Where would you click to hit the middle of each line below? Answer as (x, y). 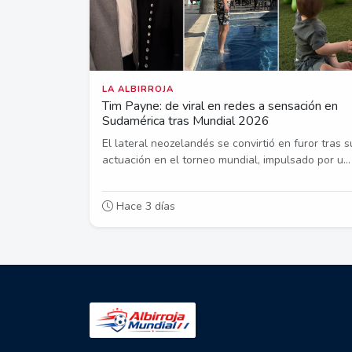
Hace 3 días (144, 207)
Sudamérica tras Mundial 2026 (186, 121)
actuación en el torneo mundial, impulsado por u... (226, 160)
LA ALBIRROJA (138, 90)
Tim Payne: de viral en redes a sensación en (220, 106)
